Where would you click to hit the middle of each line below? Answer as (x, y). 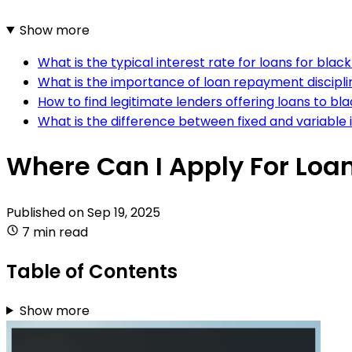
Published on (47, 212)
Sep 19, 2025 (124, 212)
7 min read (55, 232)
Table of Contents (92, 271)
